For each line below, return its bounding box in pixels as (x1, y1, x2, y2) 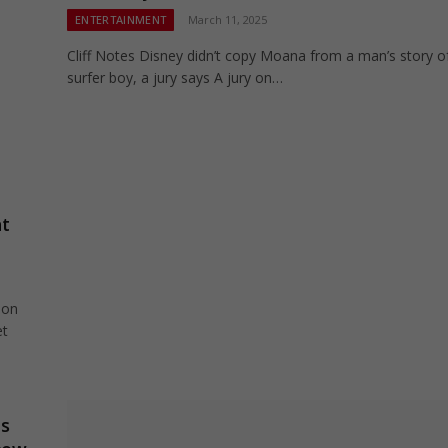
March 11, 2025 (188, 12, 268, 27)
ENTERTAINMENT (75, 12, 167, 27)
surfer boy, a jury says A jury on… (67, 68, 283, 87)
